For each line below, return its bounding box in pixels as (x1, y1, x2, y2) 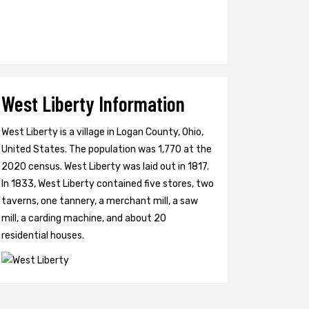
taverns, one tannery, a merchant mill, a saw (1, 195, 198, 207)
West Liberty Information (1, 91, 185, 116)
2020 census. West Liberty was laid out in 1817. (1, 161, 209, 172)
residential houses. (1, 230, 84, 241)
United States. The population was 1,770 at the (1, 143, 212, 155)
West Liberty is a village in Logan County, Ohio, (1, 126, 203, 138)
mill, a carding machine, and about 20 (1, 212, 166, 224)
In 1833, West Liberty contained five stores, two (1, 178, 214, 190)
